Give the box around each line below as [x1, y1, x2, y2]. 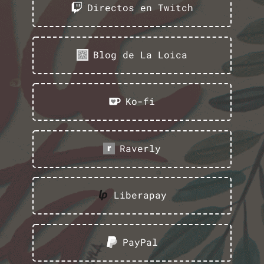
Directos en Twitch [87, 1, 193, 14]
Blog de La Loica [93, 48, 187, 61]
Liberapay [113, 189, 167, 202]
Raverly [119, 141, 161, 154]
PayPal [122, 235, 158, 248]
